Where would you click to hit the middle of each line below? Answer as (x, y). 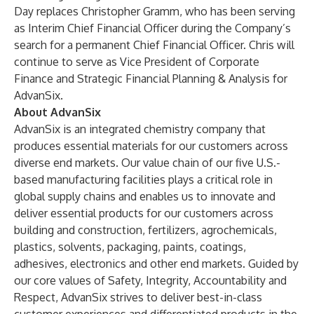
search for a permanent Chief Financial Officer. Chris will (154, 45)
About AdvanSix (57, 112)
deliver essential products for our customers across (144, 213)
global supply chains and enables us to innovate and (145, 196)
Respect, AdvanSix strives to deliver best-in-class (138, 297)
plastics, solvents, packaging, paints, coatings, (130, 247)
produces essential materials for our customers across (151, 146)
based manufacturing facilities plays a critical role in (143, 179)
